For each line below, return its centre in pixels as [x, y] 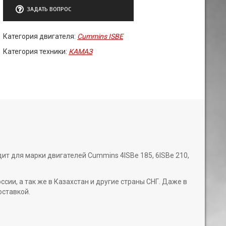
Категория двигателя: [40, 36]
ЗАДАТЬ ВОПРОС [49, 9]
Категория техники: [36, 51]
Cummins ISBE [100, 36]
